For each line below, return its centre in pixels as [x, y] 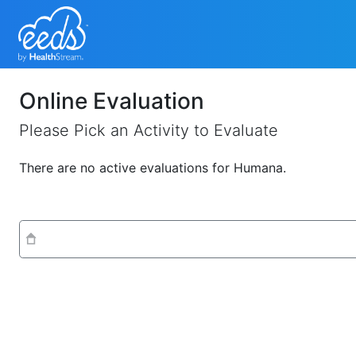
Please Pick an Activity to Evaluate [149, 130]
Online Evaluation [112, 101]
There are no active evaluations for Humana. [153, 168]
